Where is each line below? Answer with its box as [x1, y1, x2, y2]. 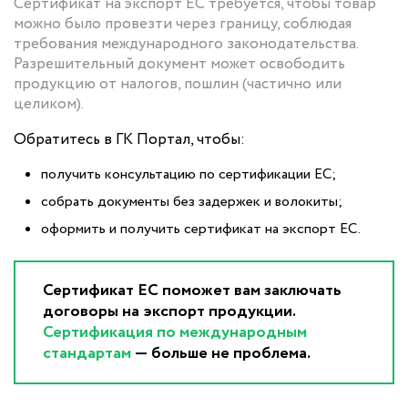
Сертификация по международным [43, 321, 307, 345]
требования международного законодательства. [14, 33, 358, 56]
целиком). [14, 93, 84, 117]
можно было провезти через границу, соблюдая [14, 13, 352, 36]
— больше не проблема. [131, 342, 311, 366]
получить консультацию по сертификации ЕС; [41, 164, 336, 186]
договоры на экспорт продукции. [43, 300, 296, 324]
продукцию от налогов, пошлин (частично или [14, 73, 342, 97]
